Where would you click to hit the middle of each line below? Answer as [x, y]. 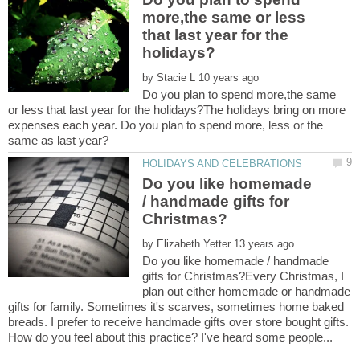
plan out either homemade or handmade [247, 291]
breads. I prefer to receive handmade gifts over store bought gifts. [178, 321]
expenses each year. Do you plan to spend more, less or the [166, 125]
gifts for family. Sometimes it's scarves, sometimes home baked [176, 306]
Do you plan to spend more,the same [241, 94]
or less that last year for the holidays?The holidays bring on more [177, 109]
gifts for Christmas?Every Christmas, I [243, 276]
